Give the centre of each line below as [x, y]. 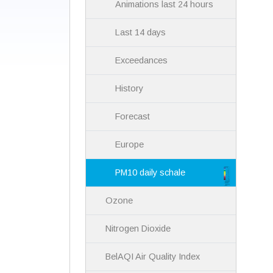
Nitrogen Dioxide [138, 229]
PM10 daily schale [151, 173]
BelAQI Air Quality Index [153, 257]
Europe [130, 145]
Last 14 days [141, 33]
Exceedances [142, 61]
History [129, 89]
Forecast [133, 117]
